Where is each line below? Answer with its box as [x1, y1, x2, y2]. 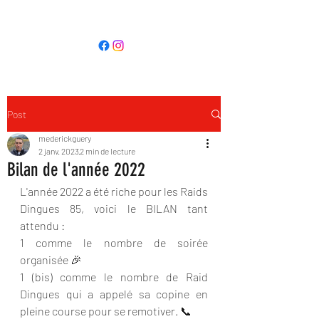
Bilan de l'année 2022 [7, 159, 145, 181]
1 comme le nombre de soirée [20, 236, 208, 249]
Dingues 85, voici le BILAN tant [20, 202, 208, 215]
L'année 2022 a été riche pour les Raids [20, 184, 208, 198]
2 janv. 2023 [38, 146, 79, 156]
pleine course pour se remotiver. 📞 [20, 304, 192, 318]
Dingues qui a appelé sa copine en [20, 287, 208, 300]
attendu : [20, 219, 65, 232]
